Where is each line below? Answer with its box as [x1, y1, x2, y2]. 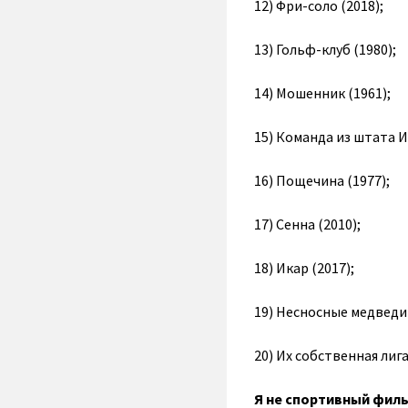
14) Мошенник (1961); [253, 83, 391, 102]
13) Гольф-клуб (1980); [253, 39, 396, 58]
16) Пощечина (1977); [253, 170, 390, 189]
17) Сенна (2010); [253, 214, 361, 233]
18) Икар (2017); [253, 258, 354, 277]
